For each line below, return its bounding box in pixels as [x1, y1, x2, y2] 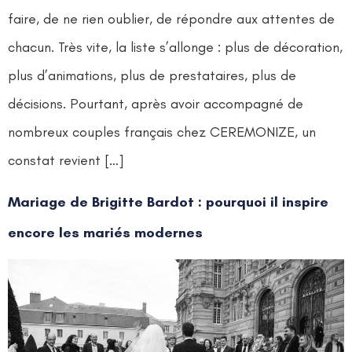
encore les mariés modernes [8, 224, 203, 242]
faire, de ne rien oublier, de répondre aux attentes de [8, 9, 335, 27]
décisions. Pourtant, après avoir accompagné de [8, 94, 303, 112]
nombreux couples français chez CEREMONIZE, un [8, 123, 316, 141]
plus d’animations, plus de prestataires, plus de [8, 66, 296, 84]
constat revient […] [8, 151, 124, 169]
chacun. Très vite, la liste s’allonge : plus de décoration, [8, 38, 343, 56]
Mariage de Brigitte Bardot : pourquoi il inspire [8, 193, 328, 211]
